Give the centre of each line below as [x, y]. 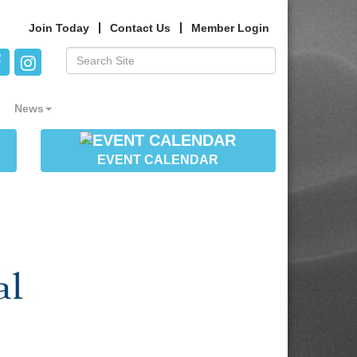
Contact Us [140, 28]
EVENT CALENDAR [158, 160]
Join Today [59, 28]
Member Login [230, 28]
